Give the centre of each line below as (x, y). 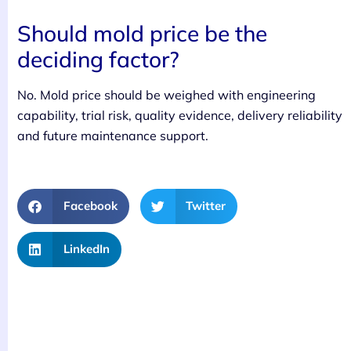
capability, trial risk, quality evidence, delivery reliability (180, 115)
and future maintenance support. (113, 135)
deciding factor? (98, 59)
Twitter (206, 206)
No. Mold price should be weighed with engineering (166, 94)
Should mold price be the (142, 33)
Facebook (90, 206)
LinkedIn (86, 249)
